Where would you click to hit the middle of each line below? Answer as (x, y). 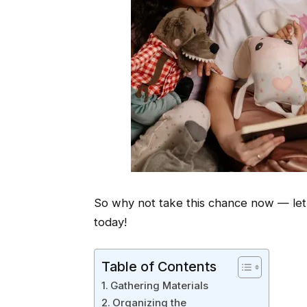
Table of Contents (159, 267)
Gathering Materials (159, 285)
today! (110, 222)
